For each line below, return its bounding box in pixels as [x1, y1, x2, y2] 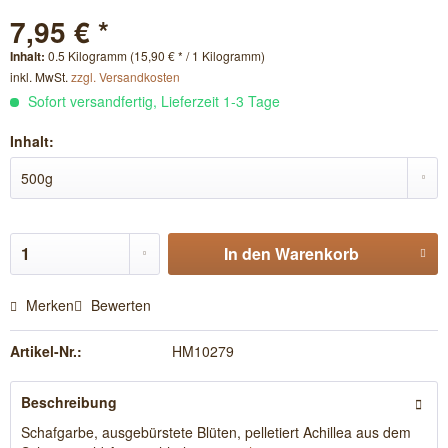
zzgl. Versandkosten [71, 68, 180, 85]
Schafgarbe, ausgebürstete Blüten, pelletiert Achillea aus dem [21, 422, 411, 442]
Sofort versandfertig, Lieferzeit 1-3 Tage [24, 91, 280, 111]
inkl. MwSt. [10, 68, 71, 85]
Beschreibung [21, 392, 117, 412]
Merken [26, 295, 74, 315]
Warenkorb [274, 242, 359, 265]
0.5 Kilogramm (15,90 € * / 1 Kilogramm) [48, 47, 265, 64]
